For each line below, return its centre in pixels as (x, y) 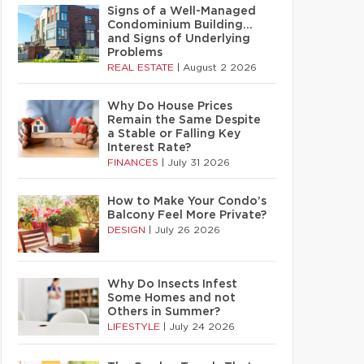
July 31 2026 (199, 162)
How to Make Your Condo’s (187, 201)
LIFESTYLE (135, 327)
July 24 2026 (202, 327)
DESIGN (128, 230)
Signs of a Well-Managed (182, 11)
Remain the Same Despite (184, 120)
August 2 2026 (220, 67)
